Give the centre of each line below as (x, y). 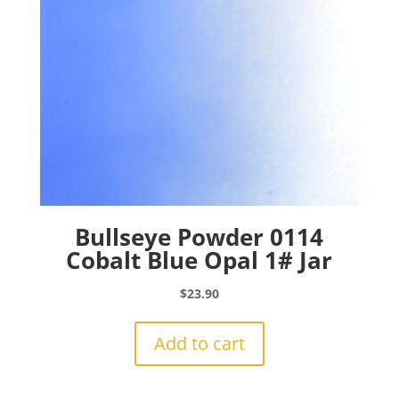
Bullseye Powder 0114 (199, 237)
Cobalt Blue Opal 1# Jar (199, 261)
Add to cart (199, 344)
